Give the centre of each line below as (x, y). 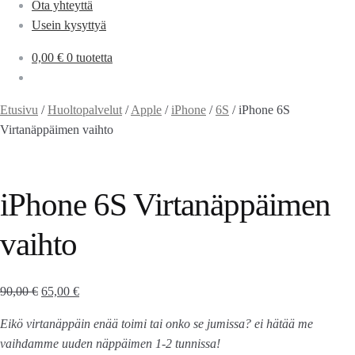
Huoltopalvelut (85, 110)
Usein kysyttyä (69, 25)
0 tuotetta (90, 57)
